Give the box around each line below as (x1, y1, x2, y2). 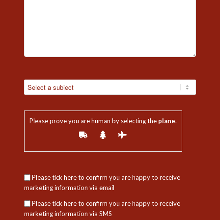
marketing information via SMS (24, 209, 112, 218)
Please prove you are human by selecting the (29, 116, 157, 125)
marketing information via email (24, 183, 114, 192)
